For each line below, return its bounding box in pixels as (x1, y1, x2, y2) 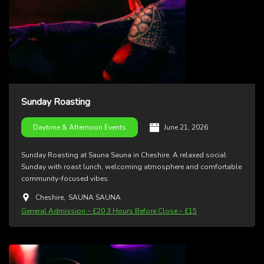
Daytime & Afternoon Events (33, 123, 126, 133)
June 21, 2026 (164, 123, 208, 133)
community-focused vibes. (21, 174, 110, 184)
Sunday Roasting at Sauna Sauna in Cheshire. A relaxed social (21, 150, 226, 160)
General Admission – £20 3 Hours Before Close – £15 (21, 206, 197, 216)
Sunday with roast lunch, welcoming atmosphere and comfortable (21, 162, 242, 172)
